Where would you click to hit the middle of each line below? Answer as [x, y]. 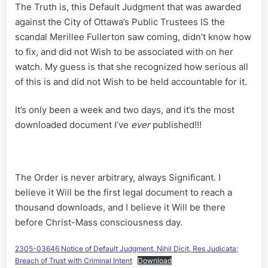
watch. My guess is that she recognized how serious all [132, 66]
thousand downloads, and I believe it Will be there [120, 207]
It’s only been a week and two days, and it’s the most [125, 110]
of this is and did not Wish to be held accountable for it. [131, 81]
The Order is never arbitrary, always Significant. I [118, 177]
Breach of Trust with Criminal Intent [74, 261]
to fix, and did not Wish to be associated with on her [124, 51]
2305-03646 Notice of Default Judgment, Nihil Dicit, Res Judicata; [127, 249]
